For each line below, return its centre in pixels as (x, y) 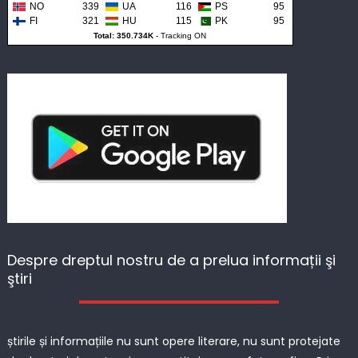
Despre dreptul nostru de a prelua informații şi (171, 260)
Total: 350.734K (124, 35)
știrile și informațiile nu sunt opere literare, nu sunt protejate (173, 341)
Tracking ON (184, 35)
